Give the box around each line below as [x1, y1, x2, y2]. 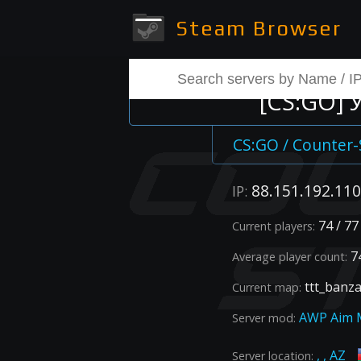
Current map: [232, 280, 301, 296]
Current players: [232, 218, 315, 234]
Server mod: [232, 310, 296, 326]
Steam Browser [169, 16, 342, 40]
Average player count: [232, 249, 347, 265]
